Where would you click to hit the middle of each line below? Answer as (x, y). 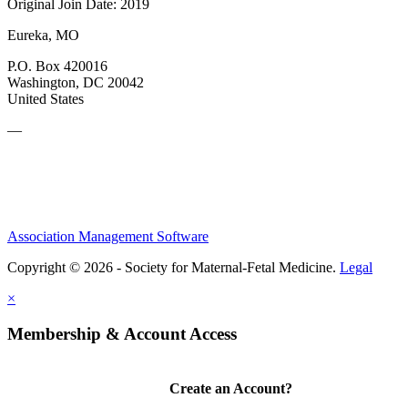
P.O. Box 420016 (57, 66)
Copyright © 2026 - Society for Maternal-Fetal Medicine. (173, 267)
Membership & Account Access (122, 333)
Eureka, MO (43, 35)
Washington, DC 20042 (76, 82)
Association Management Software (108, 236)
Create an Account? (230, 388)
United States (46, 98)
